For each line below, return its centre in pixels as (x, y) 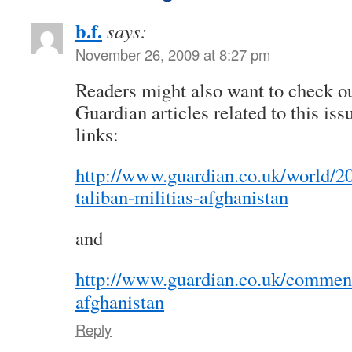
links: (97, 134)
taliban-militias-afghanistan (182, 196)
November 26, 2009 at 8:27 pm (173, 54)
